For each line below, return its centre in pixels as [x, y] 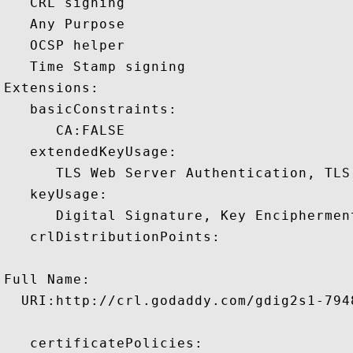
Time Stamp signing [99, 67]
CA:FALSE [69, 130]
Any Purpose [69, 24]
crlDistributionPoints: [112, 237]
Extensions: [60, 88]
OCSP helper [69, 45]
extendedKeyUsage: [91, 152]
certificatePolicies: [104, 343]
